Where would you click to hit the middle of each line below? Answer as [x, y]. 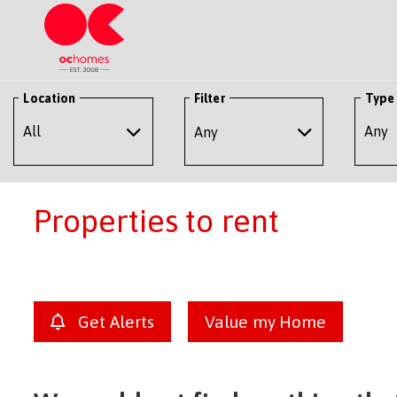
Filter [210, 98]
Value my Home [265, 321]
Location [50, 98]
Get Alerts [114, 321]
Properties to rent [157, 221]
